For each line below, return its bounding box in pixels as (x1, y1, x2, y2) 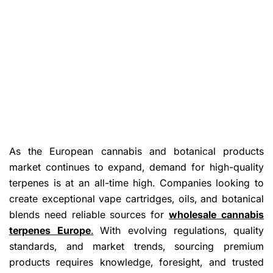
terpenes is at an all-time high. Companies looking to (9, 176, 264, 189)
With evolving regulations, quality (93, 224, 264, 236)
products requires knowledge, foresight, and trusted (9, 255, 264, 268)
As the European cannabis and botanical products (9, 144, 264, 157)
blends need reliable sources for (9, 208, 169, 221)
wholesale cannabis (169, 208, 264, 221)
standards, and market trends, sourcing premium (9, 239, 264, 252)
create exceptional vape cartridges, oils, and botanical (9, 192, 264, 205)
